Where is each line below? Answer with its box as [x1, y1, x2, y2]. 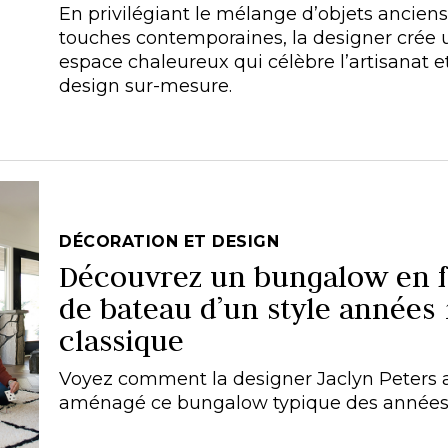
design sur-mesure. [59, 74, 232, 97]
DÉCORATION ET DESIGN [59, 231, 279, 251]
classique [59, 321, 184, 359]
